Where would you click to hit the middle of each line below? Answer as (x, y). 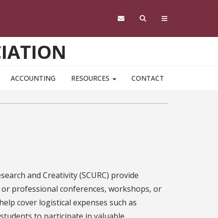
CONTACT (147, 78)
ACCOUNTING (33, 78)
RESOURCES (91, 78)
